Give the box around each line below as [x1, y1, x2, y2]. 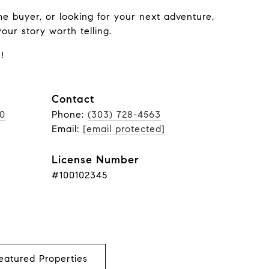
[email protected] [83, 123, 165, 134]
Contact [52, 92, 94, 106]
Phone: [52, 109, 88, 120]
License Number [52, 153, 139, 166]
